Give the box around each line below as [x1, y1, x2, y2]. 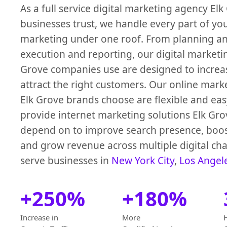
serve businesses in [20, 154, 111, 168]
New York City [111, 154, 174, 168]
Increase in [20, 212, 58, 223]
